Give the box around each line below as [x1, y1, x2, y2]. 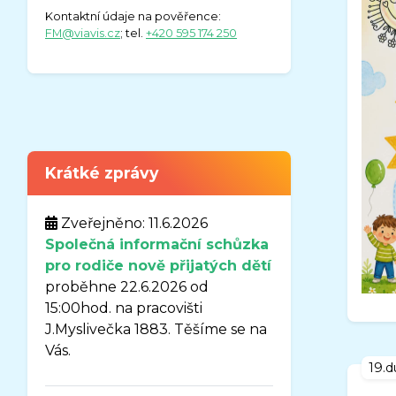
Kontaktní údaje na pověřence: [45, 9, 221, 23]
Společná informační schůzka [45, 235, 269, 253]
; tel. [120, 26, 146, 40]
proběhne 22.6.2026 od [45, 278, 209, 295]
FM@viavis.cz [45, 26, 120, 40]
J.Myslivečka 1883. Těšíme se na [45, 320, 267, 338]
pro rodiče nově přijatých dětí [45, 256, 271, 274]
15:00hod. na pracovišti [45, 299, 202, 316]
